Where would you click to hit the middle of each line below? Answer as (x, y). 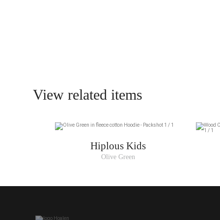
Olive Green (118, 157)
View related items (88, 95)
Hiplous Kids (118, 146)
